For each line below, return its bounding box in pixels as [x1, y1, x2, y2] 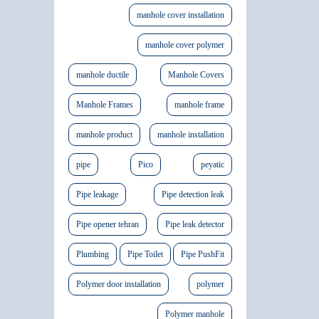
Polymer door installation [76, 279, 161, 290]
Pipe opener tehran [76, 219, 139, 230]
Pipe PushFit [181, 249, 224, 260]
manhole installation [157, 130, 224, 140]
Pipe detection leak [162, 189, 224, 200]
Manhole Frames [76, 100, 133, 110]
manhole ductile [76, 70, 129, 80]
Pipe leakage [76, 189, 118, 200]
